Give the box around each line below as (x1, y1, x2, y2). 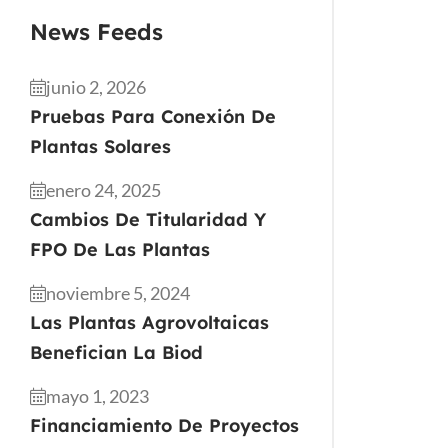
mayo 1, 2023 (46, 385, 149, 407)
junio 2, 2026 (46, 76, 146, 98)
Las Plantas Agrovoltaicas (30, 311, 269, 334)
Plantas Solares (30, 135, 171, 158)
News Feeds (30, 18, 163, 46)
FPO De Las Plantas (30, 238, 210, 261)
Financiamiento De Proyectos (30, 414, 299, 437)
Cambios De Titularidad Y (30, 208, 266, 231)
